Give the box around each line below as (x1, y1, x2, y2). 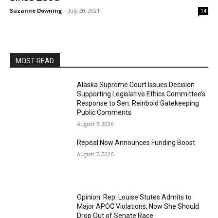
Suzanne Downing (10, 7, 62, 14)
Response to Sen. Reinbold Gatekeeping (77, 99, 200, 107)
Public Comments (77, 109, 132, 116)
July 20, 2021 (69, 7, 100, 14)
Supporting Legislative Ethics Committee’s (77, 90, 206, 98)
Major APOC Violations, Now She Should (77, 202, 200, 210)
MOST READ (16, 57, 54, 65)
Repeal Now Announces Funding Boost (77, 139, 196, 146)
